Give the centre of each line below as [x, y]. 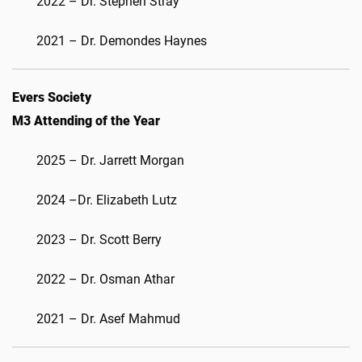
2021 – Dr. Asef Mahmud [108, 319]
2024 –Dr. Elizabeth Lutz [107, 200]
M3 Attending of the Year [86, 121]
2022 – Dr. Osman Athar [105, 279]
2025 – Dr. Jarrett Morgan [110, 160]
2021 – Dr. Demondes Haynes [122, 41]
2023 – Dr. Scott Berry [99, 240]
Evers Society [52, 97]
